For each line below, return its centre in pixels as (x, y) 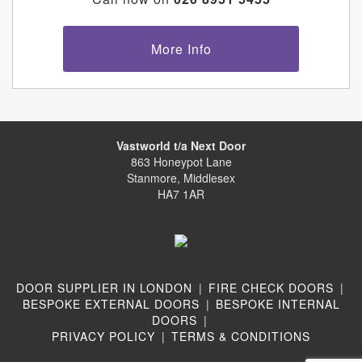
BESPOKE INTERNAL (278, 303)
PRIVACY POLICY (103, 336)
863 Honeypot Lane (181, 161)
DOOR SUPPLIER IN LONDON (104, 287)
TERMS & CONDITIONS (241, 336)
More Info (181, 48)
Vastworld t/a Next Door (181, 145)
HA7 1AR (181, 194)
